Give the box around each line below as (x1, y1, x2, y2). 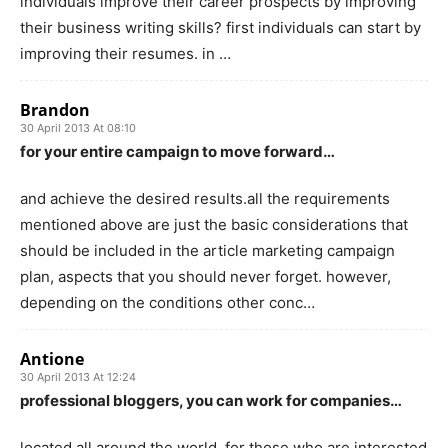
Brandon (20, 98, 90, 121)
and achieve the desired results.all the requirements (20, 188, 390, 208)
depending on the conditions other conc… (20, 292, 315, 312)
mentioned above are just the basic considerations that (20, 214, 408, 234)
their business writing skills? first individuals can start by (20, 17, 421, 37)
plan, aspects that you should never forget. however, (20, 266, 391, 286)
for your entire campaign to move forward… (20, 141, 335, 161)
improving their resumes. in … (20, 43, 231, 63)
